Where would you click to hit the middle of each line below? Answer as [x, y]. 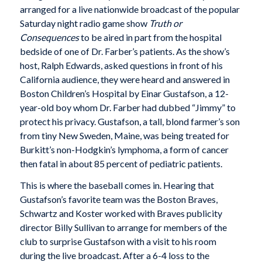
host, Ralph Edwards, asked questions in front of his [121, 65]
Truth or [165, 23]
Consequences [50, 37]
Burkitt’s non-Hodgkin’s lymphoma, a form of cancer [124, 149]
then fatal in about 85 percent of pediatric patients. [121, 163]
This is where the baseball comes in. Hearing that [117, 185]
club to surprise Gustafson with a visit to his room [118, 242]
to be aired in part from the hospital [151, 37]
